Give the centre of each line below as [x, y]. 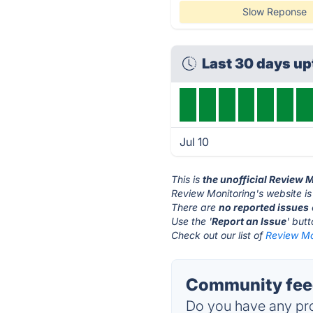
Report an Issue [249, 221]
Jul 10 [195, 142]
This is [187, 179]
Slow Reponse [274, 12]
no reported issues [264, 207]
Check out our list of [219, 235]
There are [195, 207]
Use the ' [192, 221]
